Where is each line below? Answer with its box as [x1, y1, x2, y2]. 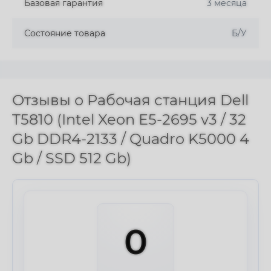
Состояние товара [24, 28, 105, 39]
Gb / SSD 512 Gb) [12, 149, 131, 167]
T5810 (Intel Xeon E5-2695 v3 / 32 [12, 111, 246, 128]
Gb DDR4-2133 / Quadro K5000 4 [12, 130, 249, 148]
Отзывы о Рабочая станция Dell [12, 91, 249, 109]
